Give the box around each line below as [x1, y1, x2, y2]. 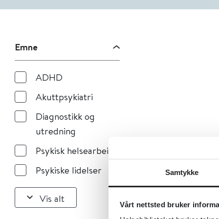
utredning [36, 125, 76, 137]
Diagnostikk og [36, 110, 95, 122]
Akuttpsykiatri [36, 90, 93, 103]
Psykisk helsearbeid [36, 144, 114, 156]
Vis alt [40, 192, 65, 204]
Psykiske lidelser [36, 164, 102, 176]
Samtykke [165, 168, 199, 176]
